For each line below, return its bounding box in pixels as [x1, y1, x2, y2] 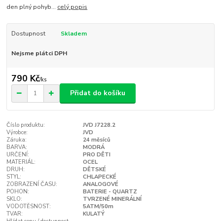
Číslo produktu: [6, 121, 45, 129]
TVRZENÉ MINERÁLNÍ [82, 195, 142, 203]
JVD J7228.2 [82, 121, 115, 129]
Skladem [60, 30, 87, 38]
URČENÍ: [6, 150, 30, 158]
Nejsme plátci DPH [11, 49, 67, 58]
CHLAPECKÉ [82, 173, 116, 181]
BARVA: [6, 143, 28, 151]
